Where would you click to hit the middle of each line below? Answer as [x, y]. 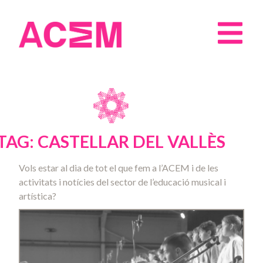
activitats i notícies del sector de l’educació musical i [122, 182]
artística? [38, 196]
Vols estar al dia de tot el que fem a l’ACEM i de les [119, 168]
